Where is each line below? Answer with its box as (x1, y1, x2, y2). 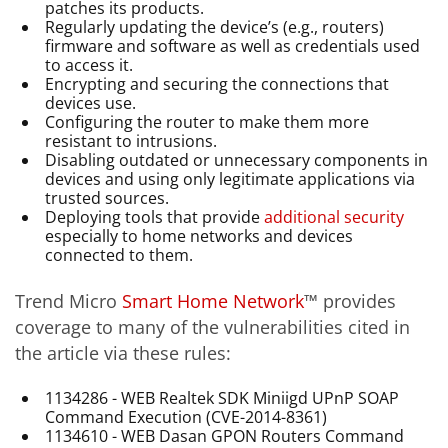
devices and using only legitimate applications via (45, 167, 416, 190)
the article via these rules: (15, 341, 231, 366)
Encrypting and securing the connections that (45, 72, 390, 95)
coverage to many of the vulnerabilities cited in (15, 315, 410, 340)
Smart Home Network (122, 289, 304, 314)
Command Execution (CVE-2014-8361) (45, 406, 328, 429)
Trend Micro (15, 289, 122, 314)
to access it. (45, 53, 134, 76)
